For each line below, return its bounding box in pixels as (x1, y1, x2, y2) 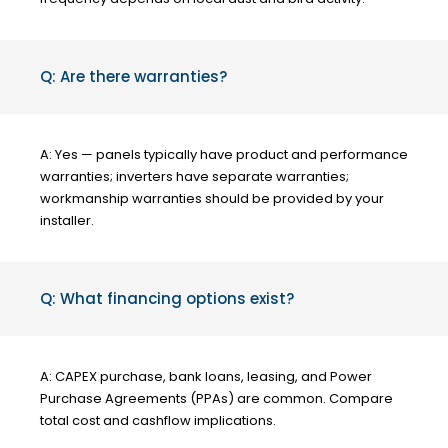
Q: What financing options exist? (40, 287, 294, 309)
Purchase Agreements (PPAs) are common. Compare (40, 388, 393, 408)
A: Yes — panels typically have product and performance (40, 144, 408, 164)
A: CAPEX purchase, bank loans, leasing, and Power (40, 366, 372, 386)
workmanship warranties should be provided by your (40, 188, 384, 208)
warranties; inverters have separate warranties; (40, 166, 349, 186)
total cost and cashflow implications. (40, 410, 276, 430)
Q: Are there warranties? (40, 65, 227, 87)
